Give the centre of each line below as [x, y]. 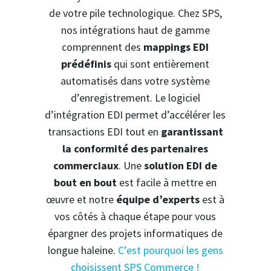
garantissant [192, 132]
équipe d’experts [158, 200]
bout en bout [86, 183]
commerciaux [86, 166]
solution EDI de [181, 166]
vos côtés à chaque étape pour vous [135, 217]
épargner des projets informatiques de [135, 233]
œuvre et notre [81, 200]
